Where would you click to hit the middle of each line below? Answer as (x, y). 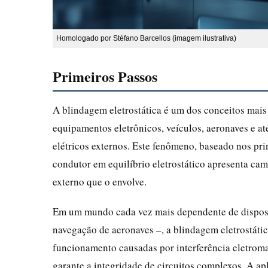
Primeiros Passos (105, 76)
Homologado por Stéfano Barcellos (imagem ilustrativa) (146, 38)
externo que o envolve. (100, 181)
